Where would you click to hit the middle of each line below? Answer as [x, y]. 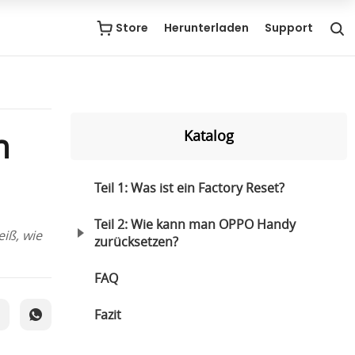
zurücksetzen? [136, 242]
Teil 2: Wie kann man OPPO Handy [195, 224]
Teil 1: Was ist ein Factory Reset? [189, 188]
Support [288, 28]
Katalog [208, 136]
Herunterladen [206, 28]
